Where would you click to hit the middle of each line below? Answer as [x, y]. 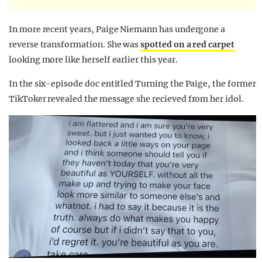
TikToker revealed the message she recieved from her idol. [126, 99]
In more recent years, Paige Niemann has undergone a [117, 30]
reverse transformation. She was [75, 45]
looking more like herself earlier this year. [93, 60]
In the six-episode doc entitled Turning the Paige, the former [132, 84]
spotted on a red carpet [187, 45]
